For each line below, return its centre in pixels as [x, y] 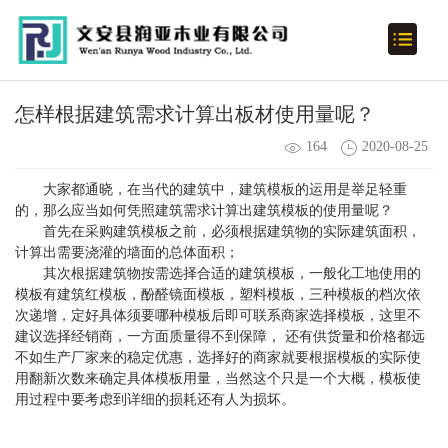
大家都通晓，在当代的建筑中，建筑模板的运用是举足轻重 [225, 189]
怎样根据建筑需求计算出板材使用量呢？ [195, 114]
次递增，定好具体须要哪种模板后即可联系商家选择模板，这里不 [218, 315]
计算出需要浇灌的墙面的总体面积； [127, 252]
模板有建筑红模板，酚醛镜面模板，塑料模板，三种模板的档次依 [218, 294]
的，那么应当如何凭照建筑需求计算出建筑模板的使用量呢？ [204, 210]
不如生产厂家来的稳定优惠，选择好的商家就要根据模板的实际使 [218, 357]
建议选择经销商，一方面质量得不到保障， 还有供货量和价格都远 [220, 336]
